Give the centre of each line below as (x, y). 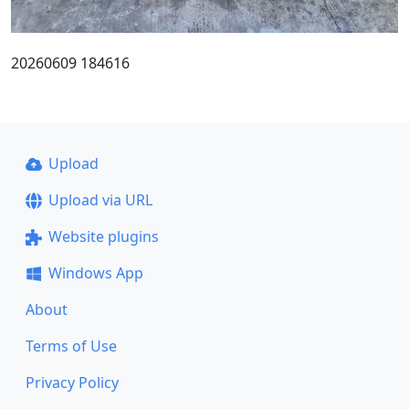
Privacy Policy (72, 383)
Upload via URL (100, 200)
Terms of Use (71, 346)
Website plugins (103, 236)
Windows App (95, 273)
